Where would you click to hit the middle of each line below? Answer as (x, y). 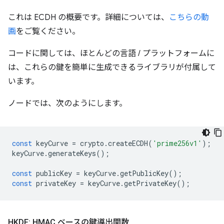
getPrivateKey (150, 183)
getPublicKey (144, 173)
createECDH (128, 143)
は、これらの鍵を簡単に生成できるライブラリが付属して (112, 68)
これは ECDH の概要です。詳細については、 (88, 18)
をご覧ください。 (48, 32)
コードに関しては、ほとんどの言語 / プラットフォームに (111, 54)
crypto (92, 143)
